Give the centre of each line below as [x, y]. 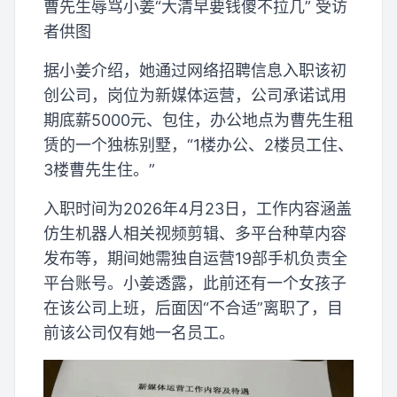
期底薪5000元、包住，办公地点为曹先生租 [198, 120]
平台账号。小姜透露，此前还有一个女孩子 [195, 283]
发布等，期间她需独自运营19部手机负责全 [195, 258]
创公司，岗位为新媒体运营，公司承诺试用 [195, 95]
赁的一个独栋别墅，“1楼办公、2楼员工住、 [198, 144]
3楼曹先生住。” [99, 169]
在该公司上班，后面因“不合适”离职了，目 [193, 307]
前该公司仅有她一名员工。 [139, 332]
